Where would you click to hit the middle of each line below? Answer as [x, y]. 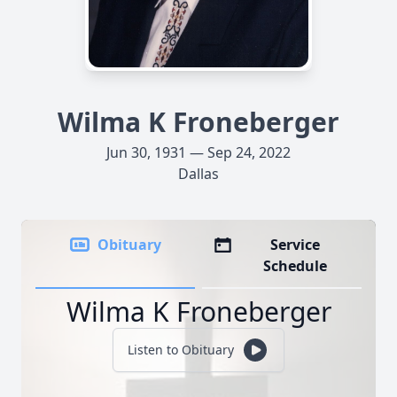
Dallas [198, 174]
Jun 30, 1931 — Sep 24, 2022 [198, 152]
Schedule [296, 266]
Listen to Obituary [181, 350]
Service [296, 245]
